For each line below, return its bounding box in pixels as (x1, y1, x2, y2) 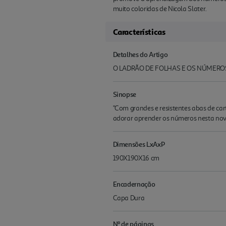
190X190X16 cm (112, 154, 159, 163)
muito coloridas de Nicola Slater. (112, 5, 207, 14)
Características (112, 27, 165, 37)
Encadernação (112, 180, 155, 189)
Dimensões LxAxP (112, 140, 165, 149)
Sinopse (112, 90, 137, 99)
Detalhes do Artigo (112, 50, 168, 59)
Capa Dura (112, 194, 145, 203)
